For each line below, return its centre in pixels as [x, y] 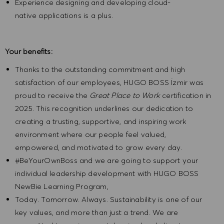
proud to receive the [52, 95]
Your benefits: [29, 51]
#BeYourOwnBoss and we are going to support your [107, 160]
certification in [186, 95]
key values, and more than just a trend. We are [97, 212]
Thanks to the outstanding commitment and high [100, 69]
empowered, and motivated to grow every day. [99, 147]
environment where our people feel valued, [91, 134]
